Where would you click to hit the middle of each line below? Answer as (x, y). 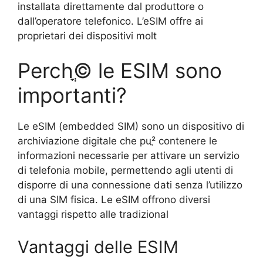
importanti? (72, 95)
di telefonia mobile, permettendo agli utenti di (125, 171)
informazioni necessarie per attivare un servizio (129, 156)
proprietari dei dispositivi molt (87, 36)
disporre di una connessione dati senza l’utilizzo (130, 185)
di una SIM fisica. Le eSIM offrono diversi (114, 200)
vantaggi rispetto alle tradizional (93, 215)
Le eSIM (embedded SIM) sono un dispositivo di (131, 127)
